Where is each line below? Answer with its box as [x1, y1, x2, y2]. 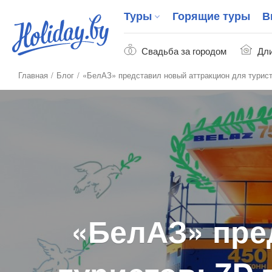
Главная [18, 69, 48, 81]
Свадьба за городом [141, 44, 226, 57]
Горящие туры [172, 8, 250, 24]
